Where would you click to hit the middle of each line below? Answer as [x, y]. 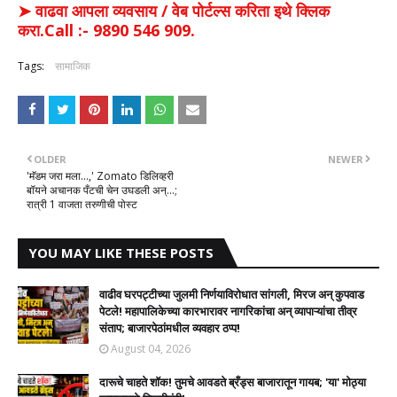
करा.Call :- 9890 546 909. [106, 30]
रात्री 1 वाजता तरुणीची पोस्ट [82, 204]
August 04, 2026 [151, 349]
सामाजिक [73, 66]
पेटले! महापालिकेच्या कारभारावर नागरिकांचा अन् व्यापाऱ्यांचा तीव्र [228, 311]
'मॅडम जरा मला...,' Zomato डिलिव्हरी [100, 176]
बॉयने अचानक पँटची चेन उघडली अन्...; [102, 190]
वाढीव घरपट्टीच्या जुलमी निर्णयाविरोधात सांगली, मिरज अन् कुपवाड [232, 294]
